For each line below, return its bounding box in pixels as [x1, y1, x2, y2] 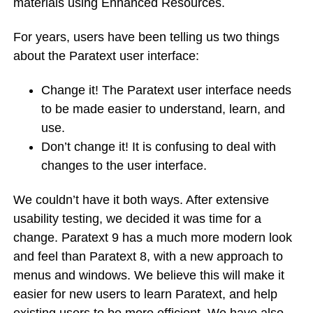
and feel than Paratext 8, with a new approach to [13, 249, 283, 263]
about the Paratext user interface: [13, 49, 199, 63]
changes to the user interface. [41, 159, 207, 173]
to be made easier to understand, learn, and [41, 102, 285, 116]
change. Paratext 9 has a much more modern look [13, 231, 292, 245]
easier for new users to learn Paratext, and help [13, 287, 277, 301]
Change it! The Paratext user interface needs [41, 83, 291, 97]
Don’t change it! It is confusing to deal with [41, 140, 276, 154]
